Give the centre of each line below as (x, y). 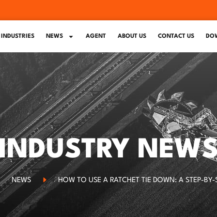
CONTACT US (176, 36)
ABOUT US (132, 36)
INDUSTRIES (18, 36)
